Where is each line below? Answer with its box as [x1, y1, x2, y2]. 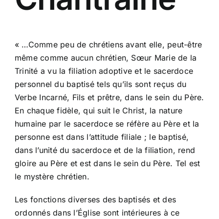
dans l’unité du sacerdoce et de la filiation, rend [14, 145, 195, 155]
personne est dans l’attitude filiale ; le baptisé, [14, 131, 189, 142]
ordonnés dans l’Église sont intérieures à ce [14, 207, 180, 218]
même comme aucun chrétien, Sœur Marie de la [14, 52, 197, 63]
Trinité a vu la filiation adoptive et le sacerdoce [14, 66, 193, 76]
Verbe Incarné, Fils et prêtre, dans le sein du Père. [14, 92, 204, 102]
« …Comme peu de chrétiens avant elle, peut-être [14, 39, 202, 49]
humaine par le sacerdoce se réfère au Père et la [14, 118, 199, 129]
